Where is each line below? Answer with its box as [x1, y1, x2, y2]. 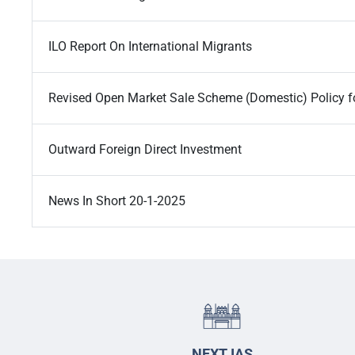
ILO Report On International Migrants [48, 39, 252, 55]
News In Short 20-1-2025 [48, 193, 185, 209]
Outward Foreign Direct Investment [48, 142, 245, 158]
